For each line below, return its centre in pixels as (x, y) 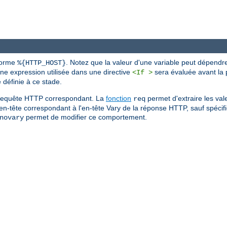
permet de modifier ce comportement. (85, 117)
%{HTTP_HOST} (42, 63)
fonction (119, 99)
